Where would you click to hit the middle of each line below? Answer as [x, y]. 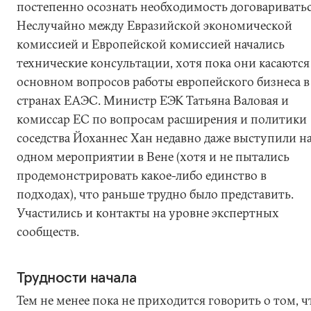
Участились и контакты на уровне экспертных [148, 213]
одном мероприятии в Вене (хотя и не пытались [153, 157]
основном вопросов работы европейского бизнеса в [163, 82]
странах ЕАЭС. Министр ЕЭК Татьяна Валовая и [153, 100]
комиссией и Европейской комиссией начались [151, 44]
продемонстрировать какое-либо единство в [142, 175]
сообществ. [48, 232]
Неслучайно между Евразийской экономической [154, 25]
